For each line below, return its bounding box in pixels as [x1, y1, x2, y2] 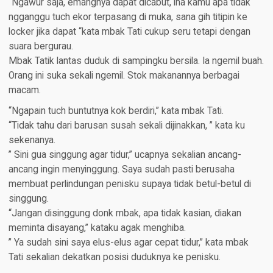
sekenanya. [8, 134, 55, 146]
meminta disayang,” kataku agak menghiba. [8, 222, 186, 233]
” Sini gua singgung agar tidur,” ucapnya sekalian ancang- [8, 149, 241, 160]
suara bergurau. [8, 40, 73, 52]
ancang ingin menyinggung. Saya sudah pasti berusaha [8, 163, 235, 175]
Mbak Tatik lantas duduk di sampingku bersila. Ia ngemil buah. [8, 55, 264, 66]
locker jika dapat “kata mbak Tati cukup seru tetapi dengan [8, 26, 250, 37]
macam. [8, 84, 41, 96]
